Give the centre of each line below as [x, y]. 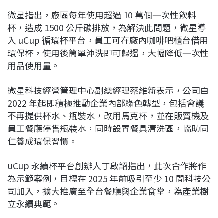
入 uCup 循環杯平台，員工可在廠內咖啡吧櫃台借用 [108, 40]
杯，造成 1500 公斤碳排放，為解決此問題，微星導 [107, 27]
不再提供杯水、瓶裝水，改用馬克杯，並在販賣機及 [108, 116]
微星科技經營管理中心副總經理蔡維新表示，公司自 [108, 90]
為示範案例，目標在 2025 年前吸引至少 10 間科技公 [109, 178]
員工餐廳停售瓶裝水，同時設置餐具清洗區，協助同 [108, 128]
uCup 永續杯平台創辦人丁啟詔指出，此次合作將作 [107, 166]
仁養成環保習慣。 [42, 141]
